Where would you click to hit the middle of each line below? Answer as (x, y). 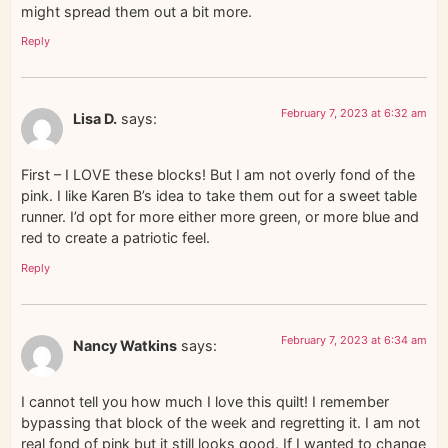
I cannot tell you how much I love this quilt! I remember (205, 402)
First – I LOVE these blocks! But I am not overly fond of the (218, 175)
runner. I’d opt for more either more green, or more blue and (220, 217)
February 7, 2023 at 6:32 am (354, 113)
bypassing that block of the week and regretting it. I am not (220, 423)
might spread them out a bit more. (136, 11)
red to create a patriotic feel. (115, 238)
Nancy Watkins (125, 345)
